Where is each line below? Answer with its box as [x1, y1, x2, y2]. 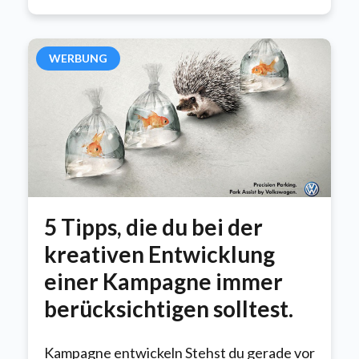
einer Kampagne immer [44, 267, 283, 295]
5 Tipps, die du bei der [44, 212, 263, 240]
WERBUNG [49, 51, 107, 66]
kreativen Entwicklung [44, 240, 275, 268]
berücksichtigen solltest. [44, 294, 293, 322]
